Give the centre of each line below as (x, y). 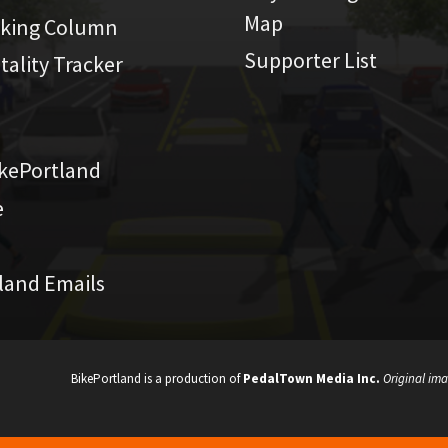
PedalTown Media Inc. (311, 379)
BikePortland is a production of (157, 379)
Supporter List (310, 59)
